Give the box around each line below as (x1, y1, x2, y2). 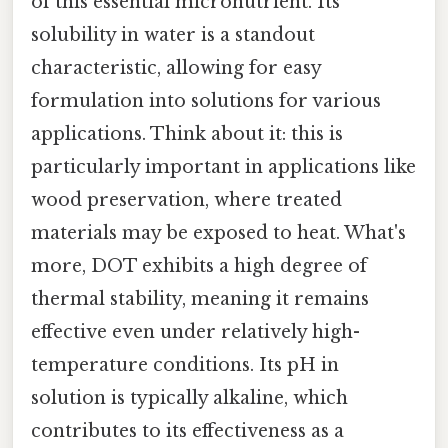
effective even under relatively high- (31, 320, 360, 343)
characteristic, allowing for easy (31, 56, 321, 79)
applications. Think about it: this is (31, 122, 343, 145)
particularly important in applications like (31, 155, 416, 178)
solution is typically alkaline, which (31, 386, 348, 409)
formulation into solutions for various (31, 89, 381, 112)
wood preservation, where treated (31, 188, 342, 211)
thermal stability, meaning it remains (31, 287, 369, 310)
